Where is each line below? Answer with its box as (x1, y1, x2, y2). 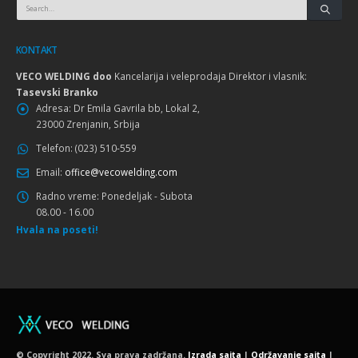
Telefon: (36, 144, 73, 157)
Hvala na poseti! (16, 225, 98, 239)
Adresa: (36, 104, 71, 117)
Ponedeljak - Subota (101, 192, 193, 205)
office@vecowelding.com (65, 168, 177, 181)
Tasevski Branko (16, 88, 98, 101)
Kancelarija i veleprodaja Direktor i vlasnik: (112, 72, 307, 86)
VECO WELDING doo (16, 72, 112, 86)
